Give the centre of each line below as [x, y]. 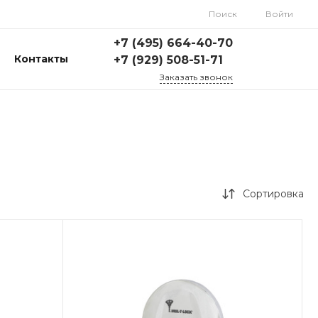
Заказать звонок [196, 77]
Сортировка [273, 194]
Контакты [41, 59]
